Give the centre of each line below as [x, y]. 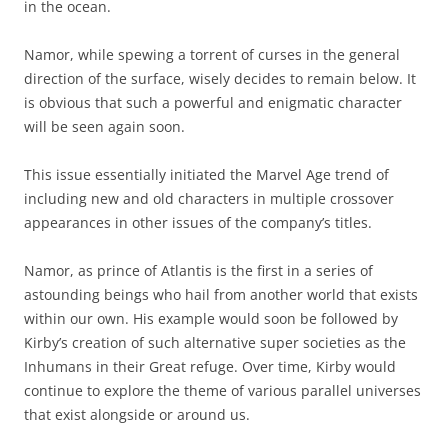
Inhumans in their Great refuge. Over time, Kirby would [210, 366]
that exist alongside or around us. [137, 414]
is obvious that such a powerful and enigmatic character [213, 102]
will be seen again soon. [104, 126]
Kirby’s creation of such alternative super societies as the [215, 342]
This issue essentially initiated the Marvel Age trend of [206, 174]
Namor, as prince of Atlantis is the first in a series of [198, 270]
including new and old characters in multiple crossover [209, 198]
